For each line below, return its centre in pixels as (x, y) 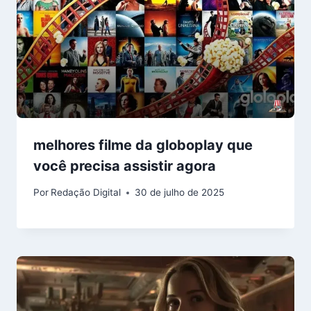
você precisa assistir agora (125, 166)
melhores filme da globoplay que (143, 145)
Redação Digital (86, 193)
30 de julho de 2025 (180, 193)
